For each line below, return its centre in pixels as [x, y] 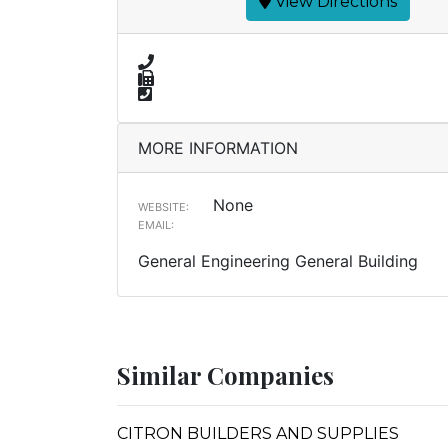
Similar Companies [225, 375]
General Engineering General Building [278, 261]
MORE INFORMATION [218, 148]
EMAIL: [156, 225]
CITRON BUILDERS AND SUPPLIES [258, 433]
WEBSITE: [163, 207]
